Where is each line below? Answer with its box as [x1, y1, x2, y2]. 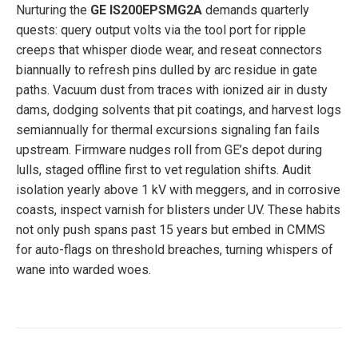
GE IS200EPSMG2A [90, 2, 202, 18]
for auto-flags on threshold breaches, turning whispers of [16, 242, 333, 257]
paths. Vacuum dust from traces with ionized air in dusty [16, 82, 328, 97]
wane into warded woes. [16, 262, 151, 277]
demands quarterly [202, 2, 309, 18]
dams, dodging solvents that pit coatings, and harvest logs [16, 102, 341, 117]
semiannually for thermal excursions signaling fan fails [16, 122, 320, 137]
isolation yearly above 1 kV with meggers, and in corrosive [16, 182, 340, 197]
